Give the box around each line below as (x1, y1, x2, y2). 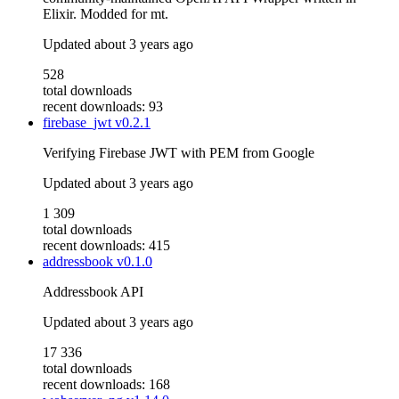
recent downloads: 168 (43, 377, 170, 393)
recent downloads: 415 (43, 238, 170, 254)
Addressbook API (43, 284, 143, 300)
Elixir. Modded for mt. (43, 6, 168, 22)
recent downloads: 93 (43, 99, 163, 115)
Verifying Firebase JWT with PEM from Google (43, 145, 314, 161)
